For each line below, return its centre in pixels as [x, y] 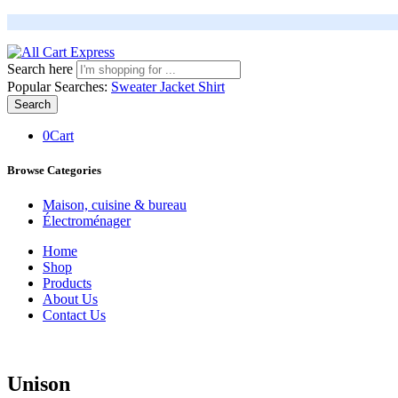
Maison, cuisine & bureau [115, 205]
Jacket [179, 87]
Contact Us [74, 315]
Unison [39, 384]
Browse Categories [54, 171]
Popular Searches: [59, 87]
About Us [70, 299]
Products [67, 283]
